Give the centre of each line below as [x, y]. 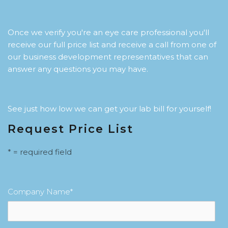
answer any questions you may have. [78, 69]
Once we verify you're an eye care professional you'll [108, 32]
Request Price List [70, 129]
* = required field [40, 152]
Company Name [39, 192]
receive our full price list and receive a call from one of [112, 45]
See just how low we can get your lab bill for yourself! [109, 109]
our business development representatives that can [108, 57]
